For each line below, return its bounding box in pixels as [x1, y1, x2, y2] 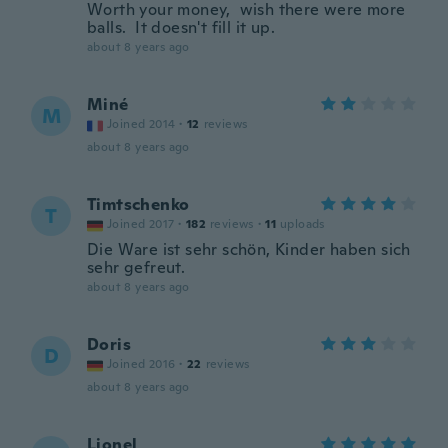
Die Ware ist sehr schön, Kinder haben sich [87, 239, 411, 260]
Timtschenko [87, 194, 190, 215]
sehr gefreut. [87, 257, 186, 278]
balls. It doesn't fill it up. [87, 17, 275, 38]
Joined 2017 [107, 216, 175, 232]
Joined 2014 [107, 116, 176, 132]
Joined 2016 [107, 356, 176, 372]
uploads [280, 216, 325, 232]
